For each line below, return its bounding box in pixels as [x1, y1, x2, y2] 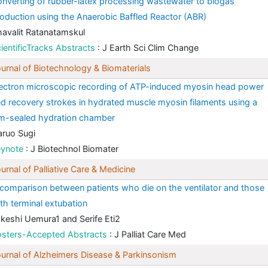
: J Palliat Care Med [109, 229, 186, 240]
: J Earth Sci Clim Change [98, 42, 199, 53]
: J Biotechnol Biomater [26, 144, 118, 154]
